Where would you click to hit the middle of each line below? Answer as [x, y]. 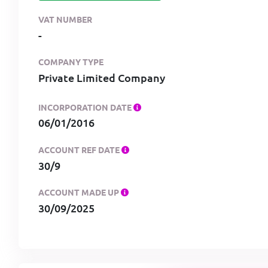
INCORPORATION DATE [86, 107]
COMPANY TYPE [71, 62]
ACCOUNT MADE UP [80, 192]
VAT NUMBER [65, 19]
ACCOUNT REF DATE [80, 149]
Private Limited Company [102, 78]
